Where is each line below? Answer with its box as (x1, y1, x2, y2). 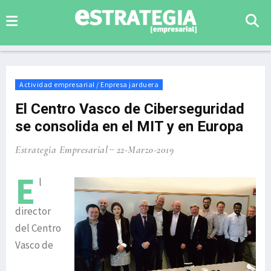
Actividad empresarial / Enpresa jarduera (19, 80, 158, 89)
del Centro (15, 221, 61, 235)
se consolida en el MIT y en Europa (15, 118, 243, 135)
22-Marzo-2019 (116, 143, 174, 156)
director (15, 204, 51, 218)
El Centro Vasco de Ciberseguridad (15, 100, 244, 117)
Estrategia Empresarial (15, 143, 108, 156)
